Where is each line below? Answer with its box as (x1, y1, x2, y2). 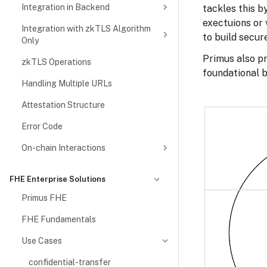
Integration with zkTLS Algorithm (21, 24, 151, 33)
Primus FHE (21, 193, 67, 203)
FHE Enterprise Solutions (10, 175, 105, 184)
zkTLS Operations (21, 57, 91, 67)
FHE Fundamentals (21, 215, 96, 224)
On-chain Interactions (21, 143, 105, 153)
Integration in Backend (21, 2, 110, 12)
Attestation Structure (21, 100, 105, 110)
